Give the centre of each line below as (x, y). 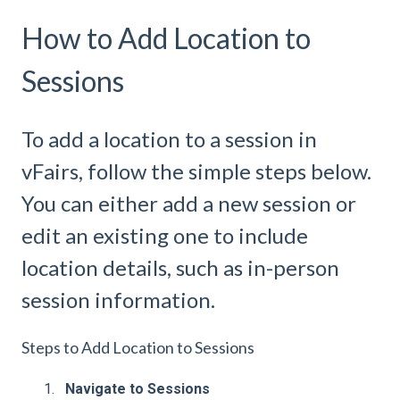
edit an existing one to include (165, 235)
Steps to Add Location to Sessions (138, 348)
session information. (118, 299)
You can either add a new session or (189, 203)
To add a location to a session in (169, 138)
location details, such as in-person (180, 267)
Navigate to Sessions (137, 389)
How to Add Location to (166, 38)
